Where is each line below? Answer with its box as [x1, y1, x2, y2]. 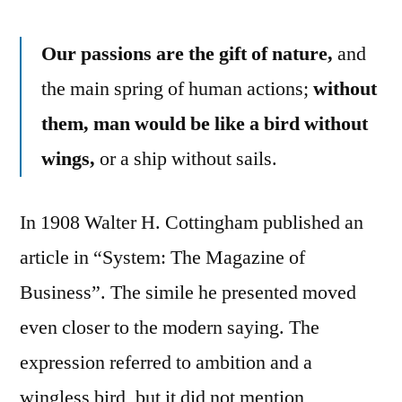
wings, [41, 145, 95, 171]
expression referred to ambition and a [20, 349, 312, 375]
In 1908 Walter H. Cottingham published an [20, 209, 363, 235]
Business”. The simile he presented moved [20, 279, 356, 305]
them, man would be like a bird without [41, 110, 368, 136]
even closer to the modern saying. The [20, 314, 319, 340]
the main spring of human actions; [41, 75, 313, 101]
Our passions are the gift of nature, [41, 40, 333, 66]
